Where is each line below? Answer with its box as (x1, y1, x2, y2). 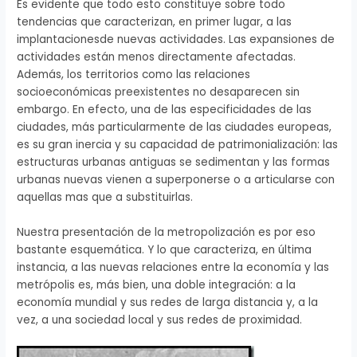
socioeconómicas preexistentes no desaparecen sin (17, 84, 300, 100)
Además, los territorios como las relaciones (17, 66, 251, 82)
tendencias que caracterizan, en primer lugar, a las (17, 14, 292, 29)
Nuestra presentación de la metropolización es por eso (17, 224, 316, 240)
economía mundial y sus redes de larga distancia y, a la (17, 294, 319, 310)
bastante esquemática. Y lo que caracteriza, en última (17, 241, 312, 257)
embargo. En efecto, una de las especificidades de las (17, 101, 312, 117)
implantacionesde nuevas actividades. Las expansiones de (17, 31, 335, 47)
